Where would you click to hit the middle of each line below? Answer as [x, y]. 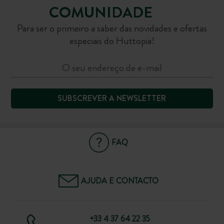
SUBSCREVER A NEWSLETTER [112, 98]
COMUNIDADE [101, 12]
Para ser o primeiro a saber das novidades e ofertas [112, 28]
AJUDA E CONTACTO [119, 181]
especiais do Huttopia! [112, 40]
